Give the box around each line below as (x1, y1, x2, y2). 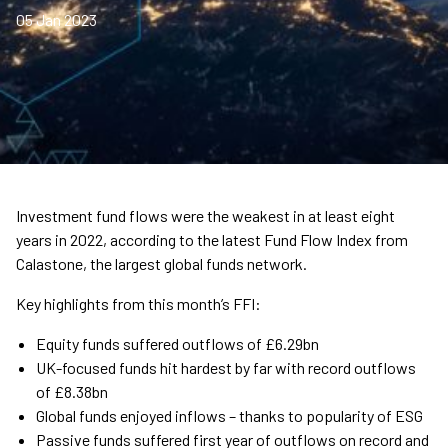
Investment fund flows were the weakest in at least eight (16, 206, 395, 226)
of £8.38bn (36, 382, 108, 402)
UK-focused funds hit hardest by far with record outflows (36, 358, 416, 378)
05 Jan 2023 (16, 10, 97, 30)
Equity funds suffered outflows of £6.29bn (36, 334, 319, 354)
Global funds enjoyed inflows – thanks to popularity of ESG (36, 406, 423, 426)
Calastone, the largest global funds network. (16, 254, 307, 274)
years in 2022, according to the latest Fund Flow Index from (16, 230, 408, 250)
